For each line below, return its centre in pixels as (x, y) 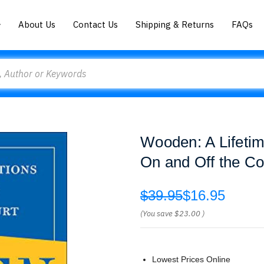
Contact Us (96, 24)
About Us (37, 24)
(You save (156, 214)
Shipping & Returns (175, 24)
